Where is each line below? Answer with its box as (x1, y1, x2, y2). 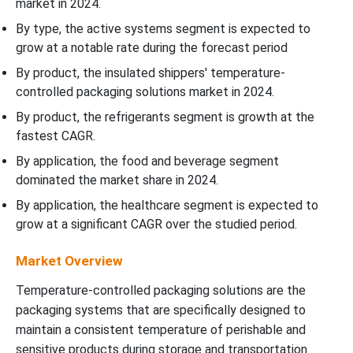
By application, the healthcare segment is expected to (16, 197, 318, 213)
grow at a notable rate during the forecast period (16, 39, 288, 55)
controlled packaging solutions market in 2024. (16, 84, 274, 99)
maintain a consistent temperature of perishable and (16, 321, 306, 337)
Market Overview (16, 252, 123, 269)
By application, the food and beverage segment (16, 153, 279, 169)
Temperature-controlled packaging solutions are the (16, 282, 306, 298)
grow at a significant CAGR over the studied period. (16, 216, 297, 232)
